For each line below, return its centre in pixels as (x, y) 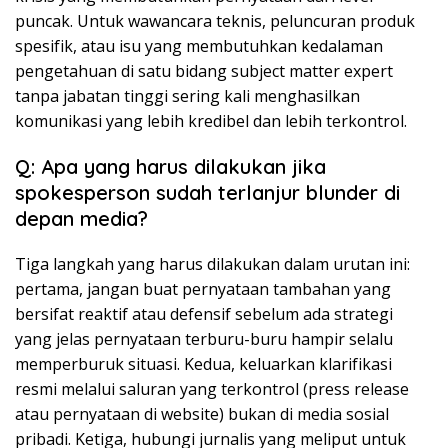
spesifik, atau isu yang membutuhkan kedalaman (199, 46)
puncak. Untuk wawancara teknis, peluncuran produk (215, 21)
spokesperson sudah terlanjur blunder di (207, 193)
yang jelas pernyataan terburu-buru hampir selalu (204, 339)
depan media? (81, 219)
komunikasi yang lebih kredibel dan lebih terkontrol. (211, 121)
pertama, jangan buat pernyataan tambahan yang (203, 289)
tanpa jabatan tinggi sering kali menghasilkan (187, 96)
